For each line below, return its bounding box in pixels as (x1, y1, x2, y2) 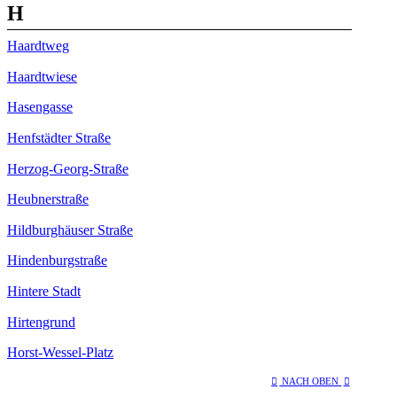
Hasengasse (7, 99, 73, 115)
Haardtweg (7, 38, 69, 54)
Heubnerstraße (7, 191, 89, 207)
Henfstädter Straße (7, 130, 111, 146)
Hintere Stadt (7, 284, 81, 300)
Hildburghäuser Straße (7, 222, 133, 237)
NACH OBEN (279, 375, 342, 386)
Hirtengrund (7, 314, 75, 330)
